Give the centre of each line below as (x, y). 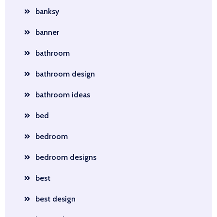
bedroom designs (66, 157)
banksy (47, 11)
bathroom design (65, 74)
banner (47, 32)
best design (55, 199)
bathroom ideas (63, 95)
